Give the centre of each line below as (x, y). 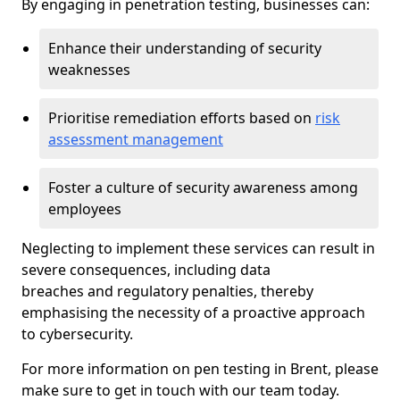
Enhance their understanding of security (185, 48)
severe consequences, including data (146, 270)
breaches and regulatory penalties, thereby (167, 291)
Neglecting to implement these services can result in (198, 248)
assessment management (136, 139)
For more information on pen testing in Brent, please (200, 369)
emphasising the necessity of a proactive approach (193, 312)
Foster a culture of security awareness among (203, 187)
